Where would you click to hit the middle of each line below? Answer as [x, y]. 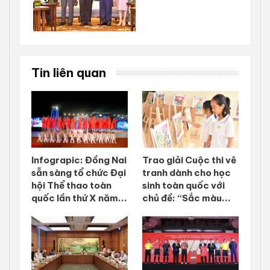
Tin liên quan [69, 73]
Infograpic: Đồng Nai [79, 160]
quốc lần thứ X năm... [79, 198]
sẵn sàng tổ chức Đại [79, 173]
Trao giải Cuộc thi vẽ [189, 160]
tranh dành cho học [187, 173]
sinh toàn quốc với [184, 186]
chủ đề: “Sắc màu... [187, 198]
